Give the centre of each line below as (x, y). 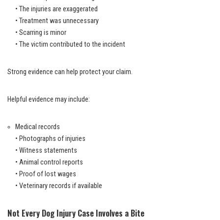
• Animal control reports (49, 162)
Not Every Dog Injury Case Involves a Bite (76, 213)
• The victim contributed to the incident (70, 44)
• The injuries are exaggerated (56, 9)
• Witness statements (46, 150)
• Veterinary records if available (59, 186)
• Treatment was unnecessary (57, 21)
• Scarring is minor (41, 32)
